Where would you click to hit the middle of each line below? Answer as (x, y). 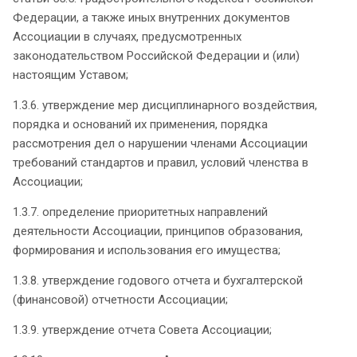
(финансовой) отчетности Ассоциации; (120, 299)
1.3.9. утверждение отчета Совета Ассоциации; (142, 330)
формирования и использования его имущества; (147, 250)
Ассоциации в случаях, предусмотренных (127, 36)
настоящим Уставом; (71, 75)
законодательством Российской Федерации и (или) (156, 55)
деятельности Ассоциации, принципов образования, (158, 231)
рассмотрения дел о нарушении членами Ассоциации (160, 143)
